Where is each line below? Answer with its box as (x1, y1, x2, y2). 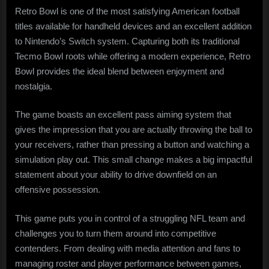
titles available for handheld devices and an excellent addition (15, 20, 252, 31)
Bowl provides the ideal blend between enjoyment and (15, 65, 224, 76)
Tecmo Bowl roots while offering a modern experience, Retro (15, 50, 250, 61)
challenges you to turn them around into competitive (15, 228, 216, 238)
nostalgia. (15, 80, 52, 91)
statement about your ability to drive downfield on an (15, 169, 217, 180)
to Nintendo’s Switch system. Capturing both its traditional (15, 35, 240, 46)
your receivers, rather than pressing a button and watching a (15, 139, 249, 150)
